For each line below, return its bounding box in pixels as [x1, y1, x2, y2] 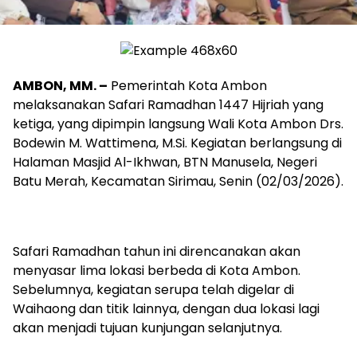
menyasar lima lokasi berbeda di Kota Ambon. [13, 261, 300, 280]
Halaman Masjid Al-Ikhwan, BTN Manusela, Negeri [13, 153, 317, 172]
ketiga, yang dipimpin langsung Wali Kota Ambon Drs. [13, 115, 343, 134]
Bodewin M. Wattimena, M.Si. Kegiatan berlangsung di [13, 134, 342, 153]
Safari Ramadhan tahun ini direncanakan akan [13, 242, 300, 261]
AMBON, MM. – [13, 76, 108, 96]
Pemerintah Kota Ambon [108, 76, 267, 96]
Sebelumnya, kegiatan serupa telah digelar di [13, 280, 294, 300]
